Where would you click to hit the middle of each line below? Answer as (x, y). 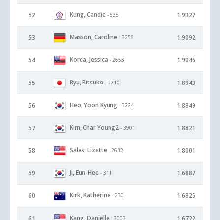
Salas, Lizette (88, 150)
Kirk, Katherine (90, 195)
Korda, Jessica (89, 59)
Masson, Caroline (94, 37)
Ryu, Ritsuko (87, 82)
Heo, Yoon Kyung (94, 105)
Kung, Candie (88, 14)
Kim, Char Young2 (94, 127)
